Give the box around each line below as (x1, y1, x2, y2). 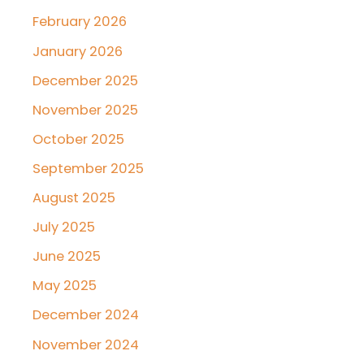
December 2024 (32, 305, 139, 325)
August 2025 (32, 188, 115, 208)
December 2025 (32, 71, 138, 90)
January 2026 (32, 41, 123, 61)
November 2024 (32, 335, 139, 354)
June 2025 (32, 247, 101, 266)
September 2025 (32, 158, 144, 178)
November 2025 (32, 100, 138, 119)
